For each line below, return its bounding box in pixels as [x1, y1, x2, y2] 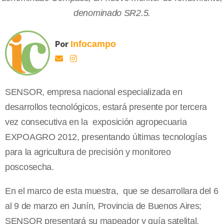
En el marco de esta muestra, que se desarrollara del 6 [5, 186, 218, 196]
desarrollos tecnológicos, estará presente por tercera [5, 102, 207, 112]
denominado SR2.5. [73, 8, 150, 18]
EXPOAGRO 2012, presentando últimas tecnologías [5, 132, 207, 142]
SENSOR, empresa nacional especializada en [5, 87, 182, 97]
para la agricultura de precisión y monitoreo [5, 147, 171, 157]
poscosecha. [5, 162, 54, 172]
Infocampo [70, 39, 116, 49]
